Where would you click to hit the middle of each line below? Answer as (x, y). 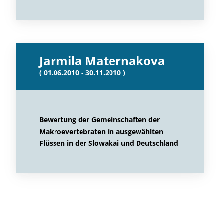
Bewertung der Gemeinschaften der (99, 120)
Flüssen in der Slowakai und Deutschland (109, 143)
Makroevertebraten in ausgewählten (101, 131)
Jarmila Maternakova (102, 61)
